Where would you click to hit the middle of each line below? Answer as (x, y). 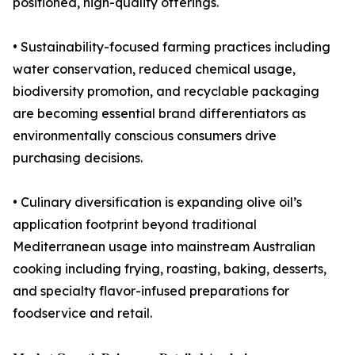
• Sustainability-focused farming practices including (172, 47)
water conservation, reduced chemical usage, (154, 69)
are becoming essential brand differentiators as (159, 114)
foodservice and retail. (82, 313)
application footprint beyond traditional (135, 225)
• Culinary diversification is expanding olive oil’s (157, 202)
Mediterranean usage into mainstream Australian (164, 247)
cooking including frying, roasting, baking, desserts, (170, 269)
